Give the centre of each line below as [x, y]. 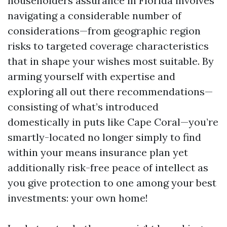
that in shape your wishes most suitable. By [111, 61]
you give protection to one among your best [112, 183]
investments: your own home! [78, 198]
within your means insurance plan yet [98, 152]
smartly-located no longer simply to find [104, 137]
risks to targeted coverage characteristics [108, 46]
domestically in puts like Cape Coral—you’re [113, 122]
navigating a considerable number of [94, 15]
